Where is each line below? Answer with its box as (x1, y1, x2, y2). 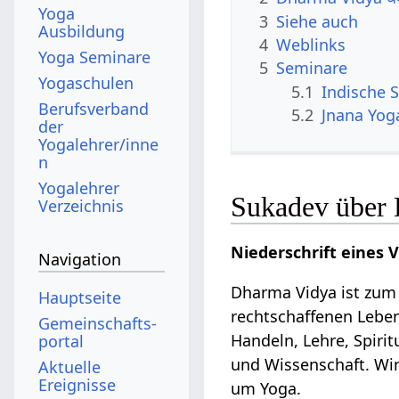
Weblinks (276, 33, 346, 55)
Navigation (38, 248, 122, 271)
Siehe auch (276, 10, 359, 32)
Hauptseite (38, 286, 122, 308)
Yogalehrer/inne (38, 133, 159, 155)
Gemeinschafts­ (38, 312, 158, 334)
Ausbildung (38, 20, 126, 42)
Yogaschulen (38, 71, 134, 94)
